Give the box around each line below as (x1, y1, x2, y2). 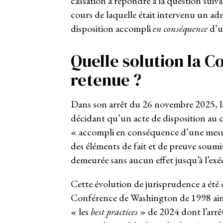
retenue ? (70, 68, 145, 91)
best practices (90, 205, 138, 218)
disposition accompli (70, 21, 153, 35)
